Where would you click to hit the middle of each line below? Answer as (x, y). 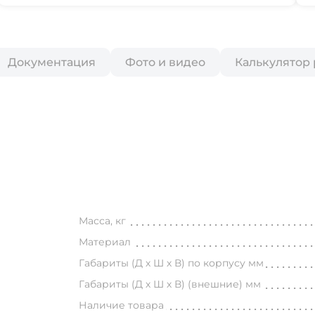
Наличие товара (122, 305)
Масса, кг (103, 221)
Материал (105, 242)
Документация (52, 62)
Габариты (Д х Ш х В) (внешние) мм (170, 284)
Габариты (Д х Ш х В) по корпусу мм (172, 263)
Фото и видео (165, 62)
